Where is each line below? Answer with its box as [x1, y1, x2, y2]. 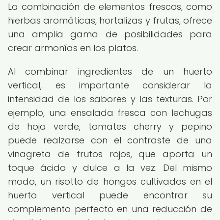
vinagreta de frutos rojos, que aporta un [8, 148, 212, 160]
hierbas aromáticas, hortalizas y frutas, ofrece [8, 14, 212, 27]
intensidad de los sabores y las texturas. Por [8, 93, 212, 105]
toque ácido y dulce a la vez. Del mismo [8, 162, 212, 174]
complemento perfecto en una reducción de [8, 203, 212, 215]
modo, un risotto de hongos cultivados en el [8, 175, 212, 188]
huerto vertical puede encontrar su [8, 189, 212, 201]
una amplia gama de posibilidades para [8, 28, 212, 40]
